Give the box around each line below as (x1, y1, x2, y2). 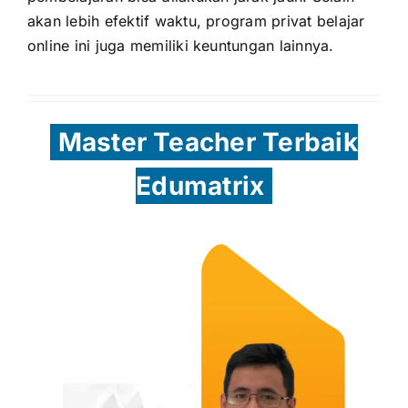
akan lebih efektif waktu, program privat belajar (26, 11, 365, 30)
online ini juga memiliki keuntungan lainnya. (26, 36, 334, 55)
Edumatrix (136, 169, 265, 201)
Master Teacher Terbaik (57, 126, 358, 158)
